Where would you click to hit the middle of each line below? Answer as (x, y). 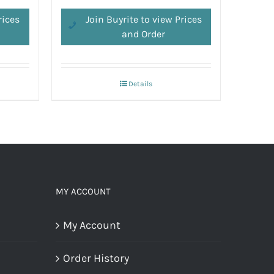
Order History (96, 258)
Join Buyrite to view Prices (143, 19)
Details (140, 83)
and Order (144, 34)
